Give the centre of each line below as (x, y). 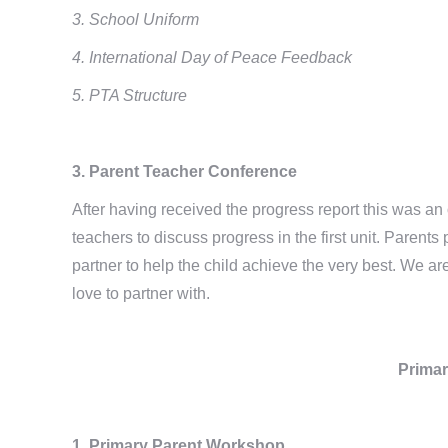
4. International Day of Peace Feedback (212, 57)
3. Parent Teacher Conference (184, 171)
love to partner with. (141, 293)
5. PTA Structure (129, 95)
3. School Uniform (135, 19)
